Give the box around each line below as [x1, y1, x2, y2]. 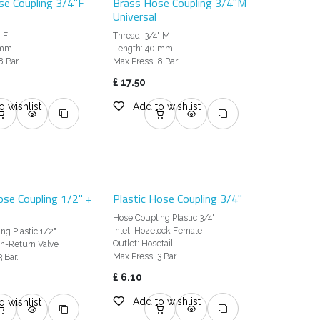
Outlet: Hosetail [113, 239, 174, 249]
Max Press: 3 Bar [113, 251, 177, 262]
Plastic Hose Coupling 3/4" [113, 190, 243, 208]
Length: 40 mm [113, 44, 174, 54]
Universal [113, 8, 157, 26]
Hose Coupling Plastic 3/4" [113, 213, 216, 224]
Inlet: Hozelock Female [113, 226, 203, 236]
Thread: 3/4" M [113, 31, 171, 41]
